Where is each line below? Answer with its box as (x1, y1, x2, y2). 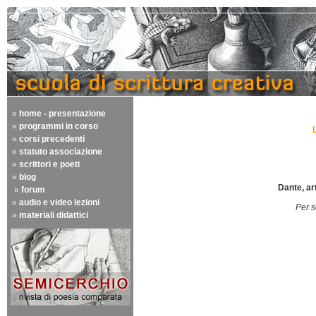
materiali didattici (19, 210, 88, 220)
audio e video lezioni (19, 197, 99, 207)
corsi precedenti (19, 134, 85, 144)
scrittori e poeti (19, 159, 80, 169)
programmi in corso (19, 121, 98, 131)
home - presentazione (19, 109, 106, 119)
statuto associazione (19, 147, 102, 157)
